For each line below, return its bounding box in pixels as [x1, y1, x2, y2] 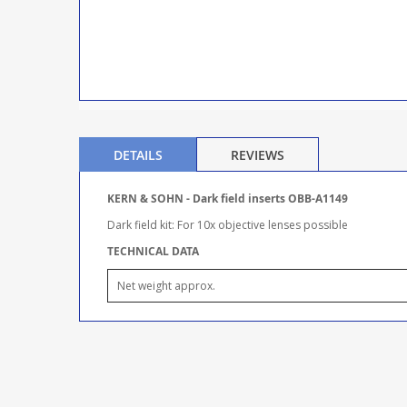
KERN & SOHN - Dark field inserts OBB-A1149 [107, 191, 348, 207]
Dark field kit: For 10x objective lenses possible [107, 217, 348, 233]
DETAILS [114, 146, 163, 164]
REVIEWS [231, 146, 284, 164]
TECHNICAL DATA [107, 243, 199, 260]
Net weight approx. [117, 278, 215, 294]
